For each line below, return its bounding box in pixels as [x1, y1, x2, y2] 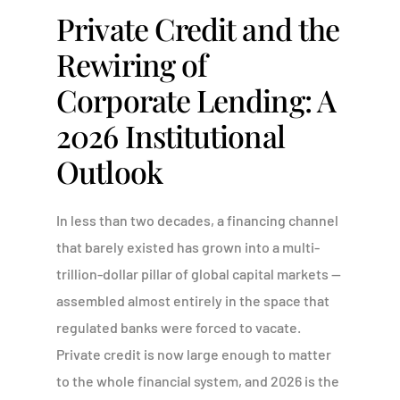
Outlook [56, 150, 162, 192]
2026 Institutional [56, 114, 285, 156]
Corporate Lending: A [56, 79, 336, 121]
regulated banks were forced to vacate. [56, 318, 302, 336]
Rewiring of [56, 43, 208, 85]
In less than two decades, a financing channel [56, 211, 339, 229]
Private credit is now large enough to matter [56, 345, 332, 362]
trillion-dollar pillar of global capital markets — [56, 264, 342, 282]
